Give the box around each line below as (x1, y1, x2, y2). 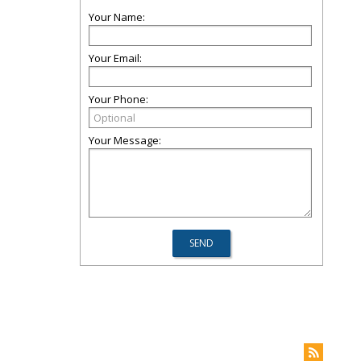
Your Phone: (89, 92, 148, 106)
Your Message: (89, 133, 161, 147)
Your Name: (89, 10, 145, 24)
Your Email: (89, 51, 142, 65)
